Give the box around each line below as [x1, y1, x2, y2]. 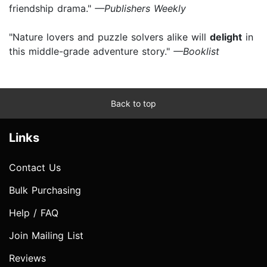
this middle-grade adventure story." [9, 45, 173, 58]
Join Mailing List [9, 229, 83, 242]
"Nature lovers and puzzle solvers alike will [9, 31, 210, 44]
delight [210, 31, 242, 44]
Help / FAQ [9, 207, 58, 219]
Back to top [111, 98, 156, 109]
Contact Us [9, 162, 61, 174]
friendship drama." [9, 2, 91, 15]
